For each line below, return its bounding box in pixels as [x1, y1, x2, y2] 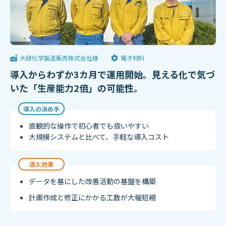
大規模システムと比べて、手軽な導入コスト [29, 132, 169, 142]
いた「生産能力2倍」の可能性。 [10, 81, 143, 95]
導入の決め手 [23, 104, 60, 114]
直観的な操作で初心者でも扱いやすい [29, 121, 149, 131]
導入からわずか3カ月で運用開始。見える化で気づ [10, 68, 215, 81]
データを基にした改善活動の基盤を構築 [29, 176, 156, 187]
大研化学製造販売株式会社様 [20, 53, 98, 63]
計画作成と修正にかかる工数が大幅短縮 [29, 192, 156, 203]
